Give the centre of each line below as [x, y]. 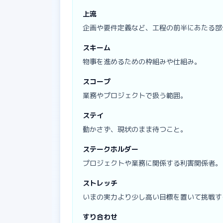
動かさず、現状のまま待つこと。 [135, 129]
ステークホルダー [111, 149]
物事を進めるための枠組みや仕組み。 [142, 61]
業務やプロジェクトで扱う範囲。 [135, 95]
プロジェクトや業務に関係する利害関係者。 [152, 163]
